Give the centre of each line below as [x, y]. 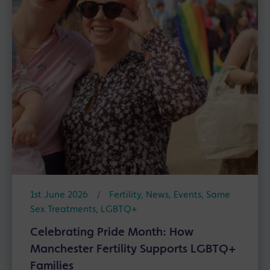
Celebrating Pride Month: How [112, 233]
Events [187, 195]
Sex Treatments [63, 210]
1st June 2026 [59, 195]
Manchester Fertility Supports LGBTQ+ [133, 250]
